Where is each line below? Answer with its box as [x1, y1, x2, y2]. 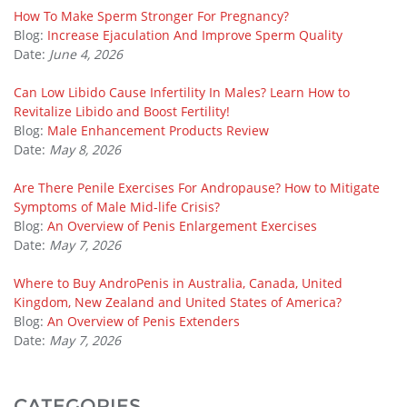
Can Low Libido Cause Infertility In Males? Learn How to [14, 83, 350, 101]
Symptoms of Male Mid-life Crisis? [14, 197, 220, 215]
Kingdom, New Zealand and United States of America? [14, 293, 342, 311]
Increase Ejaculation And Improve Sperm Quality [47, 25, 342, 44]
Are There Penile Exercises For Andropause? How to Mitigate [14, 178, 380, 196]
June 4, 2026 [49, 45, 123, 63]
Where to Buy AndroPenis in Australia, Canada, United [14, 273, 342, 292]
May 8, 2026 [49, 140, 121, 158]
